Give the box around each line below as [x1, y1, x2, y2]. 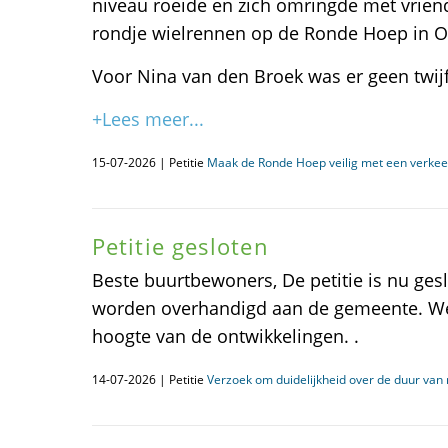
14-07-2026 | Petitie [92, 371, 207, 388]
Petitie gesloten [92, 231, 269, 261]
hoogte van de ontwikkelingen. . [92, 324, 359, 348]
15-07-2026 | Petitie [92, 154, 207, 171]
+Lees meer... [92, 107, 204, 131]
